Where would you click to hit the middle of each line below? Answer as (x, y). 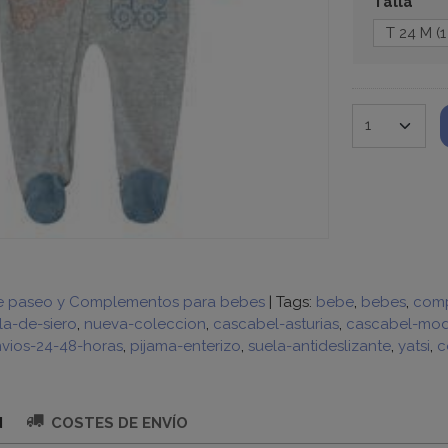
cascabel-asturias (275, 324)
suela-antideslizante (319, 346)
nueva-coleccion (144, 324)
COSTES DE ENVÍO (117, 423)
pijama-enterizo (185, 346)
